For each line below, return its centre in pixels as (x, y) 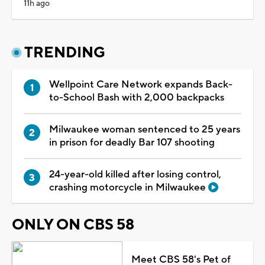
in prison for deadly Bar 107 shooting (132, 142)
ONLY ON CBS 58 (73, 224)
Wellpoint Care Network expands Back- (141, 84)
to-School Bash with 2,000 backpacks (137, 97)
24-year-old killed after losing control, (135, 174)
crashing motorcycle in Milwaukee (129, 187)
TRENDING (65, 52)
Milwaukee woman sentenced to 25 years (145, 129)
